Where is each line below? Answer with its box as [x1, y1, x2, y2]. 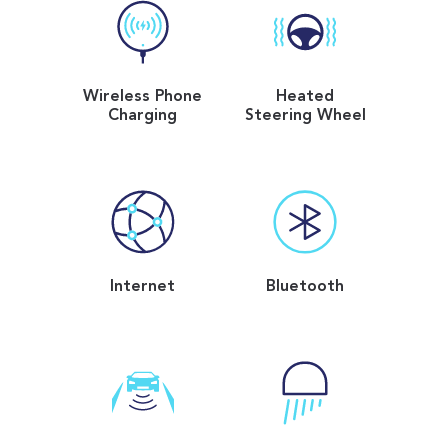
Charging [108, 107, 178, 124]
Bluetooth [266, 278, 345, 295]
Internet [110, 278, 176, 295]
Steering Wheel [244, 107, 366, 124]
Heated [276, 88, 335, 105]
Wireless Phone [83, 88, 203, 105]
